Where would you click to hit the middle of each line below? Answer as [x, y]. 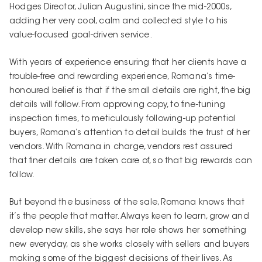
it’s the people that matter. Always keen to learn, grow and [129, 217]
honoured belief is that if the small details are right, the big [130, 91]
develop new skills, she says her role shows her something [128, 231]
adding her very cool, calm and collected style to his [119, 21]
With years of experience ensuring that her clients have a [128, 63]
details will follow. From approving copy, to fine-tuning [118, 105]
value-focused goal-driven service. [81, 35]
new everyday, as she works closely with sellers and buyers [130, 245]
